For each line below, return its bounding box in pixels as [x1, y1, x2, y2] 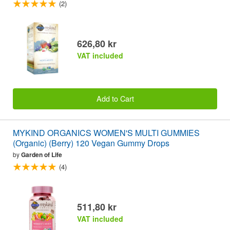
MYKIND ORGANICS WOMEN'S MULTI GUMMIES [13, 126, 200, 139]
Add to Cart [96, 93, 134, 104]
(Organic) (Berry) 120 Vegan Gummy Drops [13, 137, 169, 149]
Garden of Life [21, 149, 62, 159]
